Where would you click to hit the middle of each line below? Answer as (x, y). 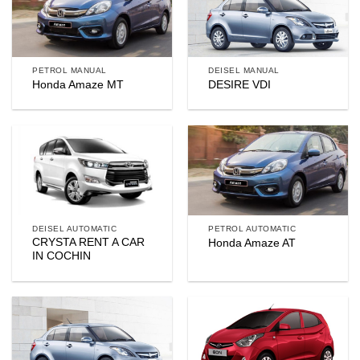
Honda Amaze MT (78, 85)
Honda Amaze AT (252, 243)
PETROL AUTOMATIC (252, 228)
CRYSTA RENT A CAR (89, 243)
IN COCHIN (62, 256)
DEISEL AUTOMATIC (75, 228)
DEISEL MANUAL (244, 70)
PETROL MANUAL (70, 70)
